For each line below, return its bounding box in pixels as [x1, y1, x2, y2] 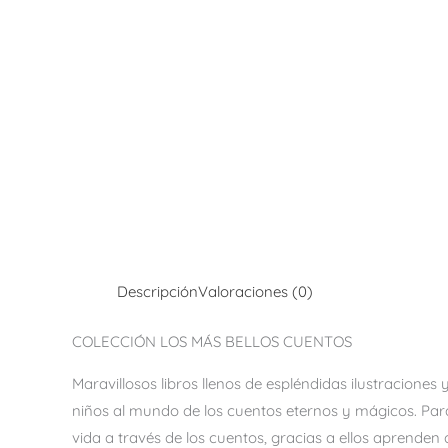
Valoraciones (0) [198, 282, 313, 301]
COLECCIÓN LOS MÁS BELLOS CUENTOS [72, 331, 352, 351]
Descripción [117, 282, 198, 301]
